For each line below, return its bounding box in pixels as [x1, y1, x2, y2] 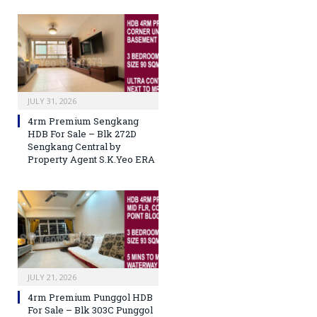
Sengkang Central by [28, 140, 121, 154]
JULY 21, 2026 [28, 272, 76, 283]
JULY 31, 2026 [28, 96, 76, 107]
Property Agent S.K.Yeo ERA [28, 153, 155, 166]
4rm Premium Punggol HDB [28, 291, 153, 304]
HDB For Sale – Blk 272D [28, 127, 137, 141]
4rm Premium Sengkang [28, 115, 139, 128]
